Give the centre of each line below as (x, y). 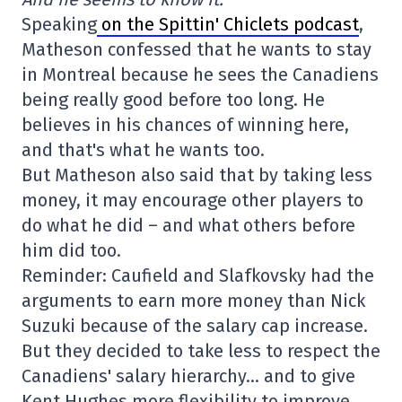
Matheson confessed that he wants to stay (197, 50)
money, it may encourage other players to (192, 201)
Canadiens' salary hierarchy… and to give (188, 376)
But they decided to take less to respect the (201, 351)
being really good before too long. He (173, 100)
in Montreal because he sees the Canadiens (200, 75)
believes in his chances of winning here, (185, 125)
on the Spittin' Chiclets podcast (228, 25)
